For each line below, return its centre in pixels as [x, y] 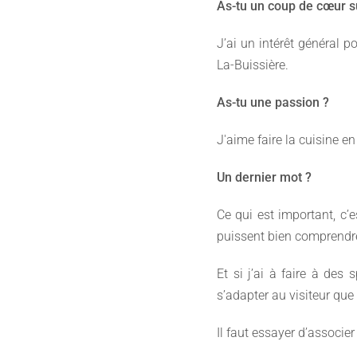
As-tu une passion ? [273, 103]
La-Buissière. [253, 65]
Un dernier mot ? [264, 178]
